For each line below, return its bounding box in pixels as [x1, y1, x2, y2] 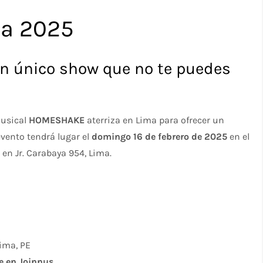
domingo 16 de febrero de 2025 [92, 130, 228, 142]
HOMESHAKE [29, 114, 85, 126]
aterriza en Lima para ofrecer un [85, 114, 225, 126]
